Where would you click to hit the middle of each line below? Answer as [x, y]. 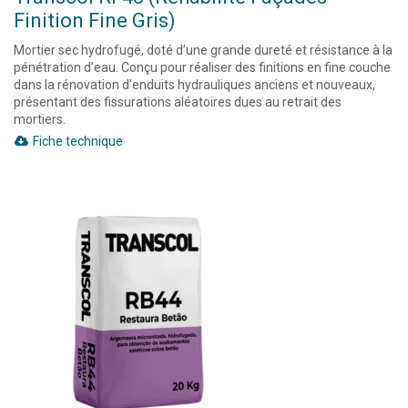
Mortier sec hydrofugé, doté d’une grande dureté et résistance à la [203, 50]
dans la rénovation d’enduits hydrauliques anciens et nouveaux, [194, 85]
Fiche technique [76, 141]
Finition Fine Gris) [95, 20]
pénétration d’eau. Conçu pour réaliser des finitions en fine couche [202, 67]
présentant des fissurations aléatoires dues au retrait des [178, 102]
